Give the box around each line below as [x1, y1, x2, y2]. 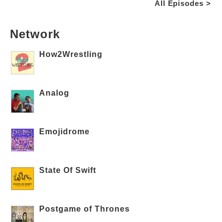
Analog [39, 88, 70, 97]
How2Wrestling [39, 50, 103, 58]
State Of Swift [39, 166, 97, 174]
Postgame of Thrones [39, 204, 130, 213]
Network [10, 27, 60, 41]
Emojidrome [39, 127, 90, 136]
